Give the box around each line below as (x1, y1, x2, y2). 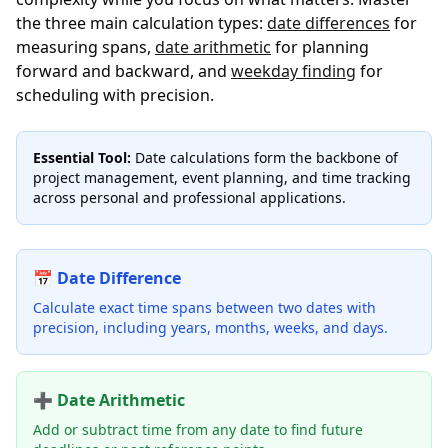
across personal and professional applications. (33, 188, 346, 207)
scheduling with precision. (16, 84, 214, 106)
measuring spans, (16, 36, 155, 58)
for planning (271, 36, 369, 58)
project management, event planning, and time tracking (33, 168, 411, 187)
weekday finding (231, 60, 356, 82)
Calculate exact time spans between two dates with (33, 298, 376, 317)
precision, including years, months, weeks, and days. (33, 318, 388, 337)
